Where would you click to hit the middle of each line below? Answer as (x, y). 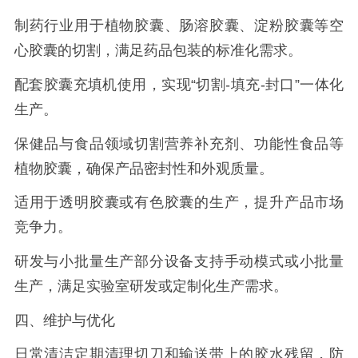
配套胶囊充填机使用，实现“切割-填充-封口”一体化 (179, 84)
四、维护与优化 (64, 320)
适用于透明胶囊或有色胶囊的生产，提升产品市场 (179, 203)
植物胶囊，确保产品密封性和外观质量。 (143, 168)
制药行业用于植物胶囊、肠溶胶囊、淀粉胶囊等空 (179, 26)
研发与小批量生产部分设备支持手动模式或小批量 (179, 262)
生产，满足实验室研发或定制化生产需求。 (151, 286)
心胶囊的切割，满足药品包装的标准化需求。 (158, 51)
